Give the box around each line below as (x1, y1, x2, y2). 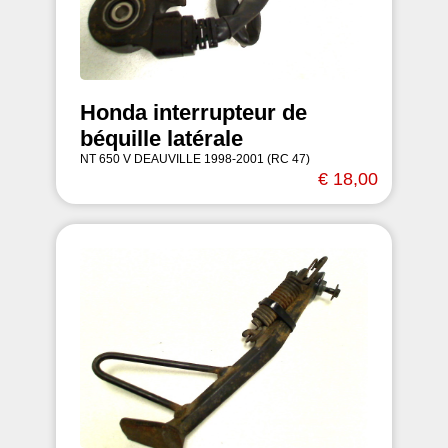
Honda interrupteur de (80, 100, 307, 125)
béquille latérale (80, 126, 243, 151)
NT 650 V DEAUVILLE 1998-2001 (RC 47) (80, 152, 310, 166)
